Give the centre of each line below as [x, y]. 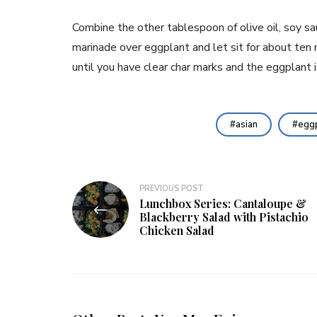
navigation [113, 214]
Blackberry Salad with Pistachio [224, 217]
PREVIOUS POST [172, 188]
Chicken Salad [177, 230]
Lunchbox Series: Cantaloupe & [223, 203]
